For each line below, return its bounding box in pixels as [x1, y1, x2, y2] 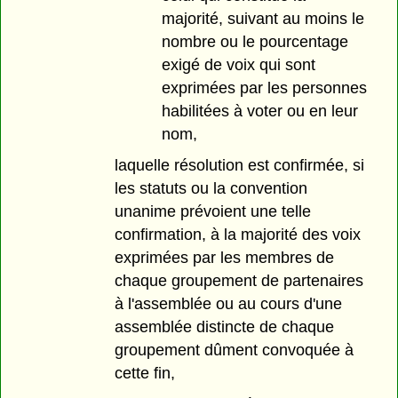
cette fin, [115, 364, 176, 383]
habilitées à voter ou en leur [161, 102, 358, 121]
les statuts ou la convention [115, 179, 308, 198]
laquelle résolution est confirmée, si [115, 156, 365, 175]
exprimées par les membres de [115, 249, 335, 267]
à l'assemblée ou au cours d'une [115, 295, 343, 314]
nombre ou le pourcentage [161, 33, 348, 52]
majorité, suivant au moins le [161, 10, 364, 28]
